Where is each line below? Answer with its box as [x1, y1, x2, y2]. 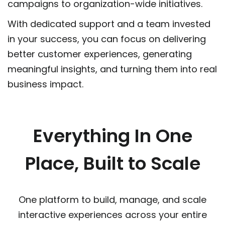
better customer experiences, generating [8, 48, 192, 61]
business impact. [8, 78, 83, 91]
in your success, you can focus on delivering [8, 33, 206, 46]
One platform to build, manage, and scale [19, 193, 206, 206]
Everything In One [33, 123, 192, 149]
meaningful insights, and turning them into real [8, 63, 217, 76]
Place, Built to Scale [25, 151, 200, 177]
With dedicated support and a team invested [8, 18, 210, 31]
